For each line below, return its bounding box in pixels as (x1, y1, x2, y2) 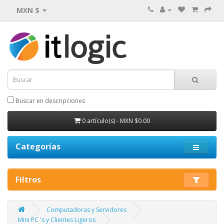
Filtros (15, 174, 41, 185)
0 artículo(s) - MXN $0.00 (82, 116, 150, 125)
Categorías (15, 141, 60, 152)
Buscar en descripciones (14, 96, 85, 105)
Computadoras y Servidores (46, 205, 126, 214)
